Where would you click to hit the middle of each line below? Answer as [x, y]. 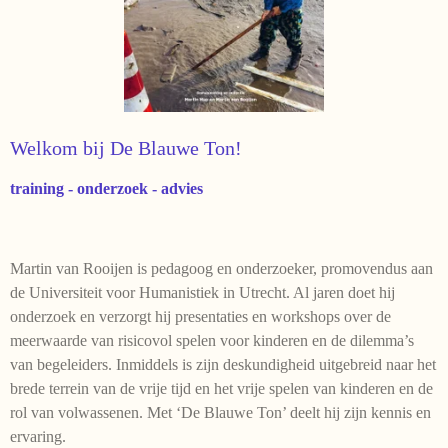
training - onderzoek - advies [108, 189]
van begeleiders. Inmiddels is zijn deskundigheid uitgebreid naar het [223, 365]
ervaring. [38, 437]
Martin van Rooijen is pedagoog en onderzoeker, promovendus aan [221, 269]
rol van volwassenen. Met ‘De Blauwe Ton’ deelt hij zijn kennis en [220, 413]
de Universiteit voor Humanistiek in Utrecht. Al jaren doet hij [202, 293]
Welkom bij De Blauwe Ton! [128, 148]
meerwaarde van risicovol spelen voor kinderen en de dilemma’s [212, 341]
